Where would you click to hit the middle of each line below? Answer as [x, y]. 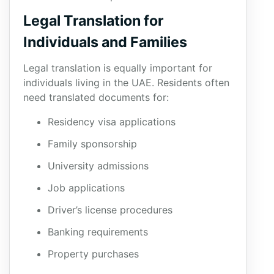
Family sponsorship [92, 144]
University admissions [98, 166]
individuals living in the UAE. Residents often [126, 83]
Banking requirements [98, 232]
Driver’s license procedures [110, 210]
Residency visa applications [112, 122]
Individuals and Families [105, 42]
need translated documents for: [96, 97]
